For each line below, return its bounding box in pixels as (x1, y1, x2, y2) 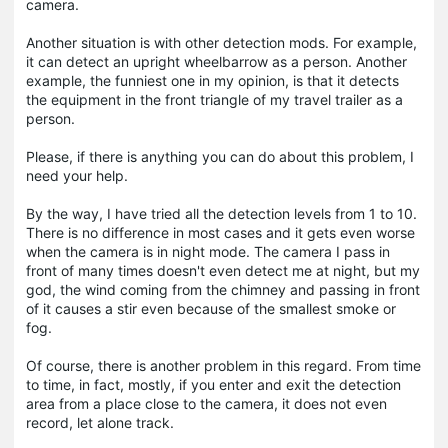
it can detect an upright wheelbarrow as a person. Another (26, 52, 407, 70)
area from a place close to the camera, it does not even (26, 394, 387, 412)
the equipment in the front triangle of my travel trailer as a (26, 90, 403, 108)
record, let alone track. (26, 413, 174, 431)
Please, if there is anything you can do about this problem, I (26, 147, 414, 165)
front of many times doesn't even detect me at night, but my (26, 261, 420, 279)
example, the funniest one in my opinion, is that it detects (26, 71, 399, 89)
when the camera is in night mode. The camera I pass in (26, 242, 390, 260)
